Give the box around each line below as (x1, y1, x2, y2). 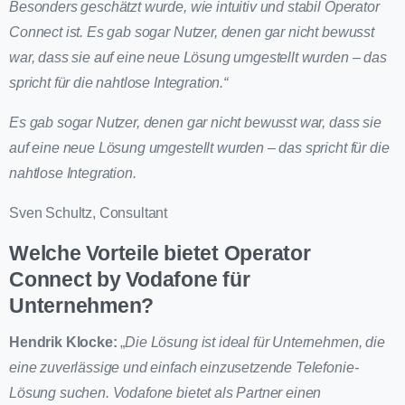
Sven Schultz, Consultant (9, 205, 168, 221)
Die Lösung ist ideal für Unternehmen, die (125, 334, 385, 351)
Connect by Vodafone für (9, 268, 250, 292)
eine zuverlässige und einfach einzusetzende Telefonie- (9, 360, 359, 376)
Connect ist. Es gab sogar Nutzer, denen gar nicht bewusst (9, 24, 374, 41)
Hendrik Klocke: (9, 334, 118, 351)
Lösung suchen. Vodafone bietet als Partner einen (9, 385, 322, 401)
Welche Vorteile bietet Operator (9, 241, 311, 266)
